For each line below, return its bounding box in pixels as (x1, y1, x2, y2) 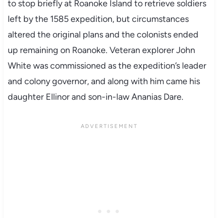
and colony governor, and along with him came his (7, 76, 200, 87)
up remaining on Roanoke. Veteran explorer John (7, 45, 195, 56)
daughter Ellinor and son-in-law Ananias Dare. (7, 91, 183, 103)
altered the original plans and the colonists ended (7, 29, 199, 40)
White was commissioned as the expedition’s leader (7, 60, 206, 72)
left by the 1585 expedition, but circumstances (7, 14, 189, 25)
